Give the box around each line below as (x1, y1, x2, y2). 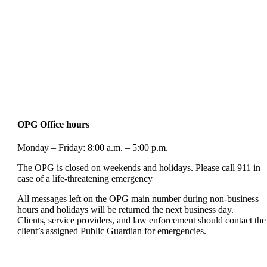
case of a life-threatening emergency (17, 173, 153, 184)
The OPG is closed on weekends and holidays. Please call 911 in (17, 163, 260, 173)
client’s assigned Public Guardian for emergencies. (17, 226, 206, 237)
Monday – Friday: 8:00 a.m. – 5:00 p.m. (17, 142, 168, 153)
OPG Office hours (17, 119, 89, 129)
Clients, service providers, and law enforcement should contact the (17, 215, 266, 226)
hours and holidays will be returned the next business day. (17, 204, 234, 215)
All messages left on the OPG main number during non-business (17, 194, 259, 204)
